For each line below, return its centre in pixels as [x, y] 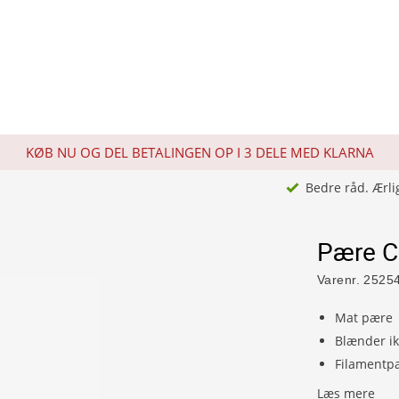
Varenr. [338, 280]
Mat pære [364, 318]
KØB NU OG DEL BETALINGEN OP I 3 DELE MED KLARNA [199, 152]
